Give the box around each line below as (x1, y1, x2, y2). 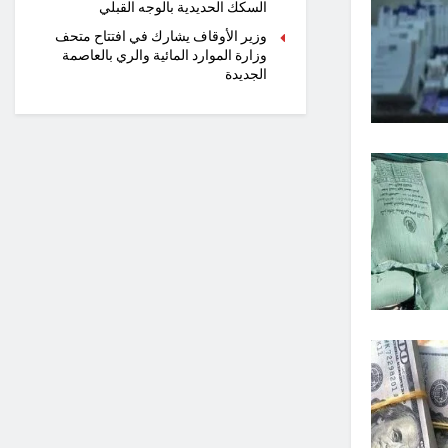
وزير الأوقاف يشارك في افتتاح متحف (55, 28, 267, 45)
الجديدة (225, 66, 267, 83)
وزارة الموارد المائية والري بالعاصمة (62, 47, 267, 64)
